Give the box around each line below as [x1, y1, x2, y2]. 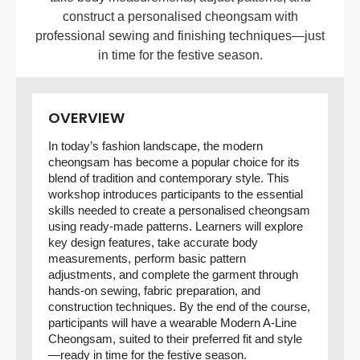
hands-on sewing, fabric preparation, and [48, 284, 260, 297]
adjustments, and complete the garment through [48, 268, 298, 281]
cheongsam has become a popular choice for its [48, 155, 300, 169]
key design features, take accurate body [48, 235, 258, 249]
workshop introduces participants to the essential [48, 187, 303, 201]
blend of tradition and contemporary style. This [48, 171, 289, 185]
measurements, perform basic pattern [48, 252, 246, 265]
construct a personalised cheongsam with [62, 10, 298, 23]
